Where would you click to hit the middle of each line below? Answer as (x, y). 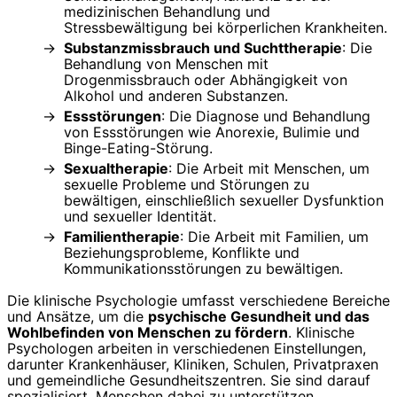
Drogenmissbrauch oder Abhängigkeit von (206, 79)
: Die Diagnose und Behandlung (266, 116)
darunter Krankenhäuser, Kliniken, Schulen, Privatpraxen (193, 364)
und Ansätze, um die (78, 316)
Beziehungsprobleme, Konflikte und (182, 252)
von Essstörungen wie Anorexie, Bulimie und (212, 132)
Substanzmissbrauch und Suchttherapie (203, 47)
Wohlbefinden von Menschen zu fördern (148, 332)
